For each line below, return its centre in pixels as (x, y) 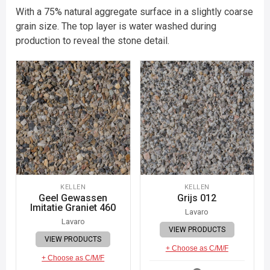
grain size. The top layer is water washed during (116, 26)
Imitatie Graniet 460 (73, 207)
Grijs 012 (197, 198)
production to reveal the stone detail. (93, 41)
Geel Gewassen (73, 198)
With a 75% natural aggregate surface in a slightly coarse (134, 12)
